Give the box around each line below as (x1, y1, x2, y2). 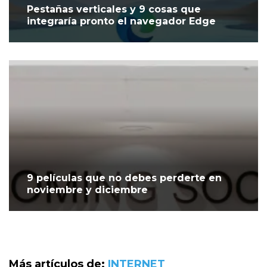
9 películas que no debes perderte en (27, 172, 222, 184)
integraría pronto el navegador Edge (27, 15, 216, 27)
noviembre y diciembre (27, 184, 148, 196)
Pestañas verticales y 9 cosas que (27, 4, 201, 15)
